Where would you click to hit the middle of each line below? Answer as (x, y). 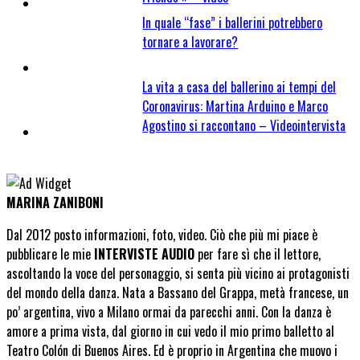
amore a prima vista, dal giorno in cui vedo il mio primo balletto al (170, 331)
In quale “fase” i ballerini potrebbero (233, 22)
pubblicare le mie (50, 254)
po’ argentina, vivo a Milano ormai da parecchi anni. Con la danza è (169, 311)
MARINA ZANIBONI (55, 202)
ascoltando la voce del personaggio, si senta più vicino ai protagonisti (178, 273)
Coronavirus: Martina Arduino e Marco (235, 106)
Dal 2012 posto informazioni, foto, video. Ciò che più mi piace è (162, 234)
